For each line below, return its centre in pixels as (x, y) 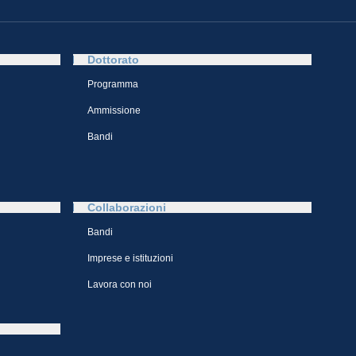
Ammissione (114, 110)
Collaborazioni (127, 207)
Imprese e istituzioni (130, 258)
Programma (113, 84)
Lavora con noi (120, 284)
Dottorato (113, 60)
